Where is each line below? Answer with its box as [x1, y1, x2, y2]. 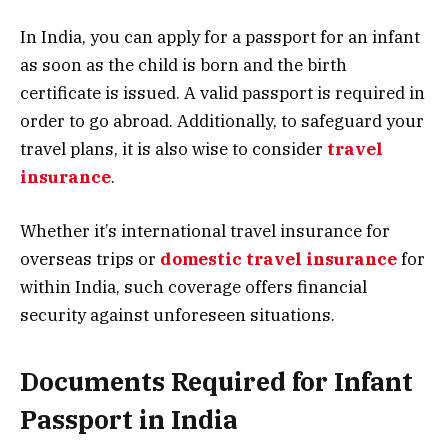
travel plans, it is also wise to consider [20, 137, 327, 160]
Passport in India [20, 403, 238, 437]
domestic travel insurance [160, 247, 397, 270]
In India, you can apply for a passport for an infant [20, 25, 420, 48]
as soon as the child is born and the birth [20, 53, 347, 76]
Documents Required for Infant [20, 365, 413, 399]
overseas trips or [20, 247, 160, 270]
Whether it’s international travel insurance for [20, 219, 390, 242]
